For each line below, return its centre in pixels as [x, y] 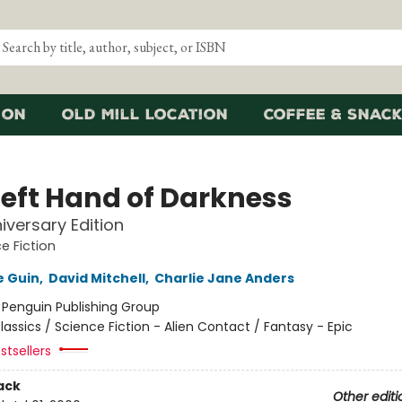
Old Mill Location [145, 114]
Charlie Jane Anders [224, 278]
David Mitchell [96, 278]
